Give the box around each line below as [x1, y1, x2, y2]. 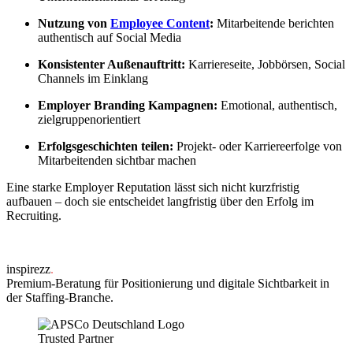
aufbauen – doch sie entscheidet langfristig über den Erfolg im [6, 195, 314, 209]
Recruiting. [6, 209, 61, 223]
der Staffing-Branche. [6, 291, 113, 305]
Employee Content [110, 17, 210, 31]
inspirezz [6, 262, 50, 277]
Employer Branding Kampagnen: [38, 98, 217, 113]
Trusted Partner [38, 332, 113, 346]
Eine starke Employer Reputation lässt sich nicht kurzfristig [6, 180, 299, 195]
